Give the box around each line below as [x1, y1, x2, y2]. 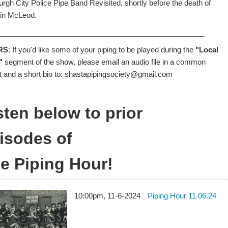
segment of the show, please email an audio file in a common [3, 58, 206, 66]
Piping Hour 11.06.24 [148, 191, 217, 200]
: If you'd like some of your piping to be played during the [8, 45, 196, 54]
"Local [195, 45, 219, 54]
